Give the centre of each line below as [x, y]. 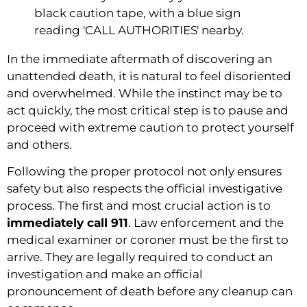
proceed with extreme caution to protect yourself [150, 128]
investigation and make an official [105, 274]
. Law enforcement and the [206, 223]
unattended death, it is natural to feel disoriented [149, 76]
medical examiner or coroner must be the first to [148, 240]
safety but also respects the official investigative [145, 189]
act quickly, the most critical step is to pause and [148, 111]
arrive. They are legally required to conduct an [140, 257]
